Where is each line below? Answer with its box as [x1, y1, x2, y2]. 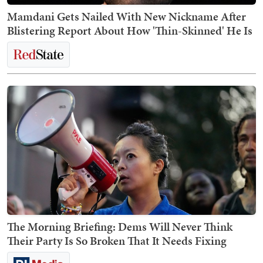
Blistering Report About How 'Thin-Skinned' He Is [7, 22, 252, 39]
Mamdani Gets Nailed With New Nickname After [7, 8, 246, 25]
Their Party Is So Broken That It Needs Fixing [7, 232, 227, 249]
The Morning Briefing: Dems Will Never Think [7, 218, 232, 235]
